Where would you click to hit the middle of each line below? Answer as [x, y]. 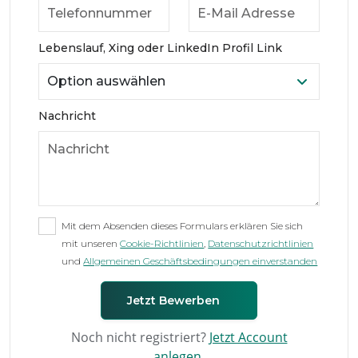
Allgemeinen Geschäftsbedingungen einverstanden [201, 261]
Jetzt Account [248, 338]
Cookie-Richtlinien [162, 243]
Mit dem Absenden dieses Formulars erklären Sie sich [183, 225]
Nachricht [68, 115]
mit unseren [91, 243]
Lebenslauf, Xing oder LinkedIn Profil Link [161, 48]
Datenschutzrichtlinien [261, 243]
